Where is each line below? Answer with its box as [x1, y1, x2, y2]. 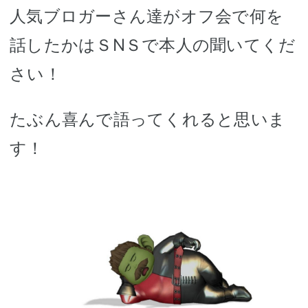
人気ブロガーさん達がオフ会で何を [10, 6, 283, 27]
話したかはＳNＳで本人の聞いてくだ [10, 35, 296, 56]
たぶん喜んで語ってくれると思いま [10, 109, 285, 130]
